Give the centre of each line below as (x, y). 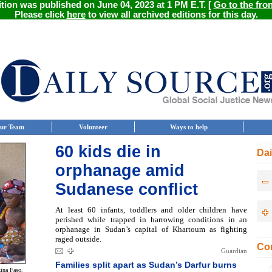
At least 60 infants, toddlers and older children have (151, 210)
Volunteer (93, 127)
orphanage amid (120, 171)
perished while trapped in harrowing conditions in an (151, 219)
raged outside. (78, 239)
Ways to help (189, 127)
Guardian (234, 251)
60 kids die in (108, 152)
